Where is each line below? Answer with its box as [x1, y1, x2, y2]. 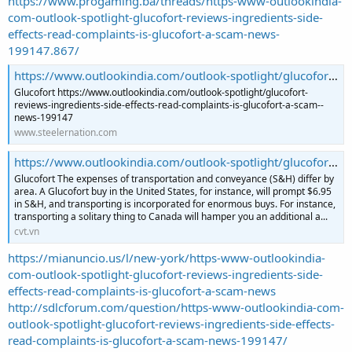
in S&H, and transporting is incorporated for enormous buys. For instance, [14, 197, 335, 211]
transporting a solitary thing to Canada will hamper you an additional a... [14, 210, 328, 224]
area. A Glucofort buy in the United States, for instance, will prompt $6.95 [14, 185, 332, 199]
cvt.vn [14, 225, 39, 239]
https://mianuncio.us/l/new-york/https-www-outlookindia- [8, 249, 325, 266]
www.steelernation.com [14, 126, 117, 140]
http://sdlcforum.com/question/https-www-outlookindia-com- [8, 299, 344, 315]
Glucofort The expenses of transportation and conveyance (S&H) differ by [14, 172, 334, 186]
